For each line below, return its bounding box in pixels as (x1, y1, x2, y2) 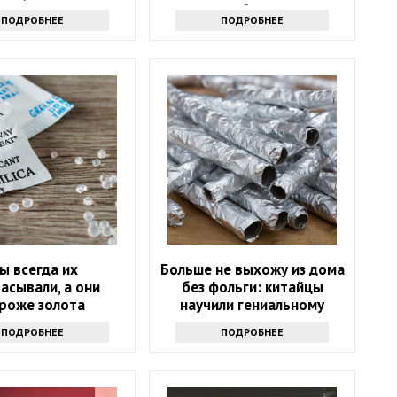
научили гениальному (180, 294, 325, 315)
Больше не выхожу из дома (160, 259, 345, 279)
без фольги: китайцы (181, 276, 323, 297)
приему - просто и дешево (163, 312, 341, 332)
